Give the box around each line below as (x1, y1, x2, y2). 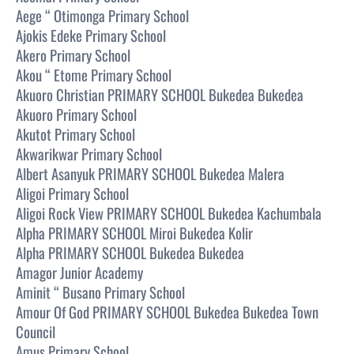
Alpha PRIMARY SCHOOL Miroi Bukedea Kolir (16, 221, 253, 243)
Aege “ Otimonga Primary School (16, 4, 189, 26)
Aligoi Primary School (16, 182, 129, 204)
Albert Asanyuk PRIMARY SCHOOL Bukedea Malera (16, 162, 284, 184)
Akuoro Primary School (16, 103, 137, 125)
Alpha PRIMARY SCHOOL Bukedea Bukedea (16, 241, 244, 263)
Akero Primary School (16, 43, 130, 66)
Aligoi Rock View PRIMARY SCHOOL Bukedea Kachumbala (16, 201, 322, 224)
